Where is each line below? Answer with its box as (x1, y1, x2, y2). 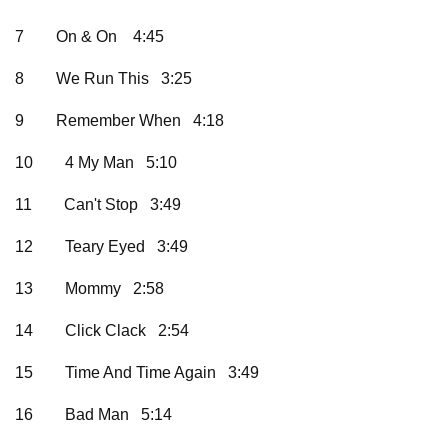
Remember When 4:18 (56, 112, 224, 130)
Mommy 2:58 (65, 280, 164, 298)
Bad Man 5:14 (65, 406, 172, 424)
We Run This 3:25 (56, 70, 192, 88)
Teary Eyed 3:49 (65, 238, 188, 256)
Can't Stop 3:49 (64, 196, 181, 214)
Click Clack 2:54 (65, 322, 189, 340)
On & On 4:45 (56, 28, 164, 46)
